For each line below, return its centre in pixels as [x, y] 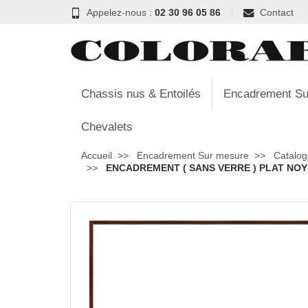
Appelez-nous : [121, 12]
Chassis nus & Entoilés [141, 94]
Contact [277, 12]
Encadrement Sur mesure [193, 155]
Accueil [97, 155]
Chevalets [107, 127]
